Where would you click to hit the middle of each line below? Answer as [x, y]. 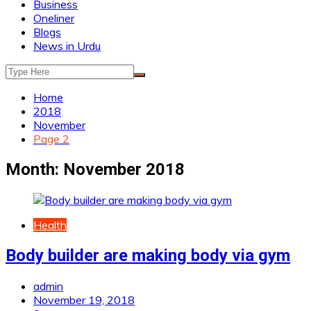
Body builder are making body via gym [148, 255]
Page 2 [51, 139]
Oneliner [54, 18]
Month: [34, 169]
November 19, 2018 [84, 300]
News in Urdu [67, 46]
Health [50, 225]
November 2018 [124, 169]
